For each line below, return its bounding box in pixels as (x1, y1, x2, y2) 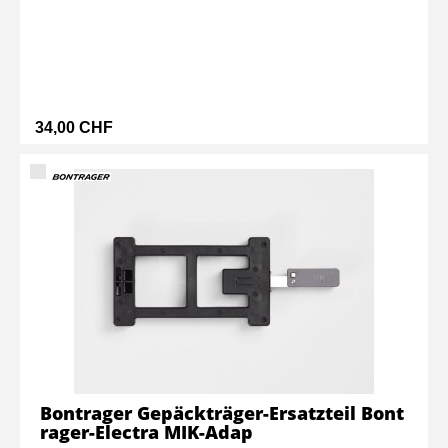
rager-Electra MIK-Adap (40, 420, 253, 444)
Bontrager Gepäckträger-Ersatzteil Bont (40, 401, 404, 425)
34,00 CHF (35, 119, 113, 136)
